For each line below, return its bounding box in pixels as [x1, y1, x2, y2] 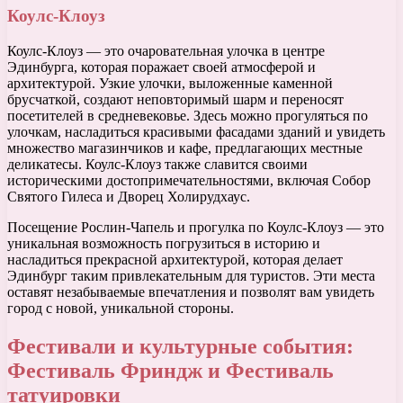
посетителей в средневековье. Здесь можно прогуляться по [7, 107, 368, 123]
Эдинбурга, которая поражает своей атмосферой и [7, 58, 316, 75]
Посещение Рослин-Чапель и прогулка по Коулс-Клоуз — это [7, 219, 384, 235]
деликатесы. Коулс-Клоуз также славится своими [7, 156, 308, 172]
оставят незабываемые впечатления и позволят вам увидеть [7, 283, 374, 300]
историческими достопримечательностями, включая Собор [7, 172, 371, 188]
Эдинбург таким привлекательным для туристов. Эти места [7, 267, 375, 283]
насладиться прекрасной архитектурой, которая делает [7, 251, 343, 267]
